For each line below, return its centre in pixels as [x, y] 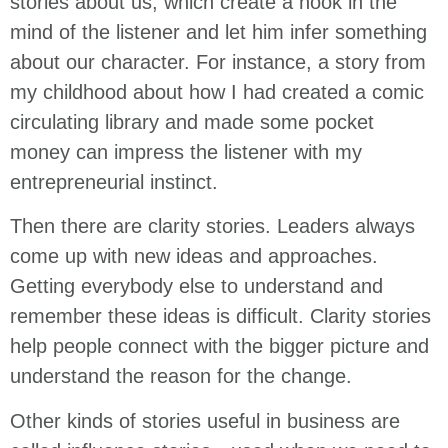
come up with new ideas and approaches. [194, 256]
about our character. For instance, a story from [218, 61]
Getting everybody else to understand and [196, 286]
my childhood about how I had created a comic [217, 91]
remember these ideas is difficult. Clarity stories [220, 316]
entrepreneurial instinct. [114, 181]
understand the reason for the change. [181, 376]
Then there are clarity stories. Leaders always [212, 226]
